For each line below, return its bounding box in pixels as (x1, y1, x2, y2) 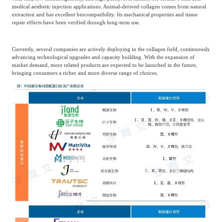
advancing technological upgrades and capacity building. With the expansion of (11, 54, 195, 60)
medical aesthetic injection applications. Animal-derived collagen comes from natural (11, 3, 206, 9)
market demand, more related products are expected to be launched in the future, (11, 62, 197, 68)
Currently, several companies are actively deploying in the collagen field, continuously (11, 46, 210, 53)
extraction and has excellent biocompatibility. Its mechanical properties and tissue (11, 11, 198, 17)
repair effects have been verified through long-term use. (11, 19, 140, 25)
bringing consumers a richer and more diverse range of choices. (11, 70, 158, 76)
